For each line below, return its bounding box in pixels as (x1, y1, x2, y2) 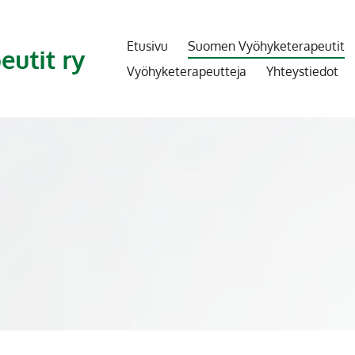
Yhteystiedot (266, 63, 339, 79)
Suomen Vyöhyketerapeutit (188, 38, 345, 54)
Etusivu (126, 38, 168, 54)
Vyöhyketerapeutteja (126, 63, 246, 79)
